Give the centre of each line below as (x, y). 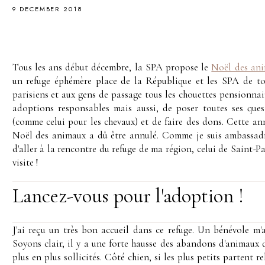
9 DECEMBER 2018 (47, 9)
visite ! (25, 162)
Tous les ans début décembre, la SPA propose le (112, 67)
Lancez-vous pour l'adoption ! (128, 196)
